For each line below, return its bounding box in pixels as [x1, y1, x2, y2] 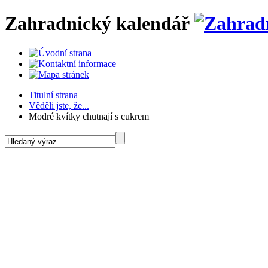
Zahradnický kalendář [5, 13, 190, 35]
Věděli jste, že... [29, 100, 89, 111]
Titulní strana [29, 89, 78, 100]
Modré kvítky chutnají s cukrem [29, 111, 149, 121]
